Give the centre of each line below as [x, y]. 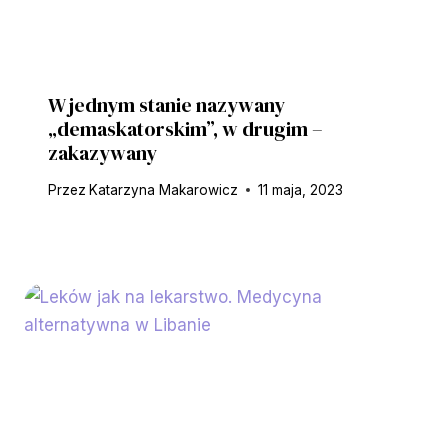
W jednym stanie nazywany [166, 105]
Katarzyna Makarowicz [164, 189]
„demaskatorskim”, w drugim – [185, 129]
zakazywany [104, 153]
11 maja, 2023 [301, 189]
